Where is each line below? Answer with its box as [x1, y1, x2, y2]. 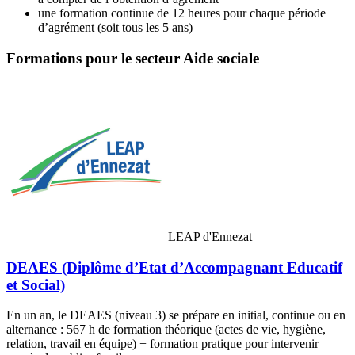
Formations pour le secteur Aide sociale [6, 50, 259, 67]
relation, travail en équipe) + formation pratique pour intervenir [6, 337, 319, 351]
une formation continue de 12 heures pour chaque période [38, 6, 326, 21]
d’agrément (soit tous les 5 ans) [38, 21, 193, 35]
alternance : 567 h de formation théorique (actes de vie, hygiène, [6, 323, 326, 337]
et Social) [6, 276, 65, 293]
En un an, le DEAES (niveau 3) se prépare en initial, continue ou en [6, 308, 345, 323]
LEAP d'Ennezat [168, 229, 252, 243]
